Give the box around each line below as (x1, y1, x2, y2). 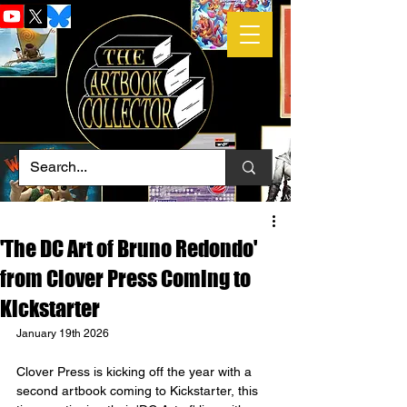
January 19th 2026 (16, 327, 109, 340)
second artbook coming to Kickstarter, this (16, 383, 262, 398)
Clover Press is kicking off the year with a (16, 364, 255, 379)
